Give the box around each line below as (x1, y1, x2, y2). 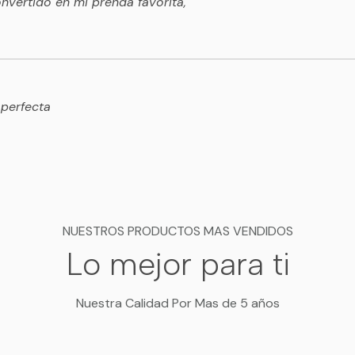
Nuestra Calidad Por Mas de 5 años (75, 295, 280, 312)
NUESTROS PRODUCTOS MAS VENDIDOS (62, 223, 293, 240)
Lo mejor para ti (65, 245, 290, 284)
